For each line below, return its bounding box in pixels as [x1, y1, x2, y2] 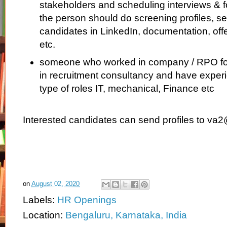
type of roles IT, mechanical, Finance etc [39, 83, 214, 94]
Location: [23, 210, 65, 221]
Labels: [23, 195, 57, 206]
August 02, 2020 [31, 180, 80, 188]
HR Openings [57, 195, 117, 206]
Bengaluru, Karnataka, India [65, 210, 187, 221]
